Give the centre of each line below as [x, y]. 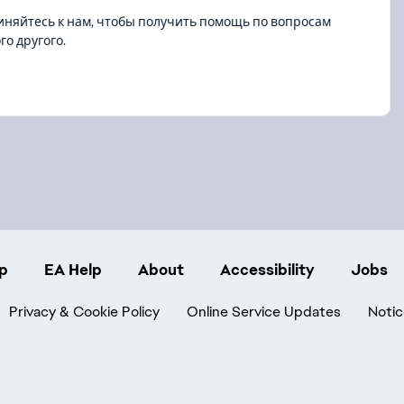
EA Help [73, 269]
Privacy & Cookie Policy [84, 312]
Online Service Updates [264, 312]
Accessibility [267, 269]
